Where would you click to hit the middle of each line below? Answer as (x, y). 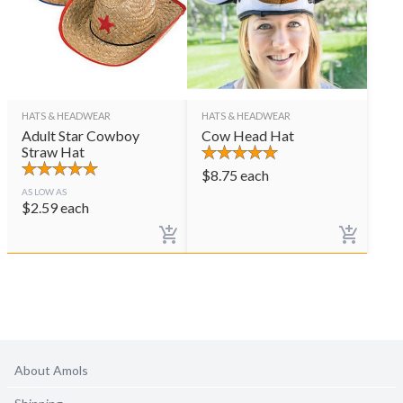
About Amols (51, 370)
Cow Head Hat (248, 135)
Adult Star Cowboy (81, 135)
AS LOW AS (44, 192)
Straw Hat (53, 152)
